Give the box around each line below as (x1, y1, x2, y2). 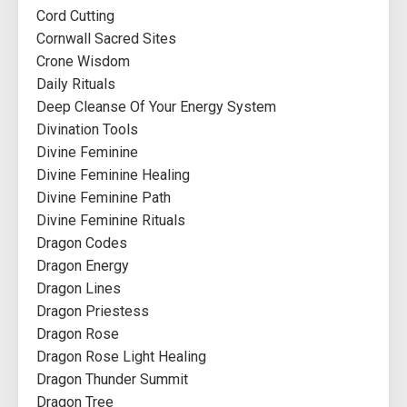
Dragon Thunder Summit (36, 371, 188, 389)
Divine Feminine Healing (36, 166, 190, 184)
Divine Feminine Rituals (36, 212, 185, 230)
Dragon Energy (36, 257, 129, 275)
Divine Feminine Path (36, 189, 171, 207)
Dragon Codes (36, 234, 127, 253)
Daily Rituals (36, 75, 115, 94)
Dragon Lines (36, 280, 121, 298)
